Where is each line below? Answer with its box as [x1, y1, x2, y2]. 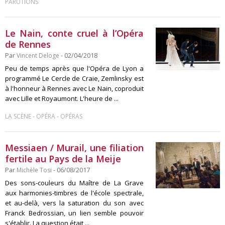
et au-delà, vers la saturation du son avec [5, 198, 144, 207]
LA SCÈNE [5, 112, 31, 121]
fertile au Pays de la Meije [5, 153, 121, 165]
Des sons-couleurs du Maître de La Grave [5, 178, 144, 187]
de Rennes [5, 38, 51, 50]
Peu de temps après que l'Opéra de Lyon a [5, 64, 144, 73]
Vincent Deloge [17, 51, 59, 60]
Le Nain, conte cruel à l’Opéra [5, 27, 144, 39]
